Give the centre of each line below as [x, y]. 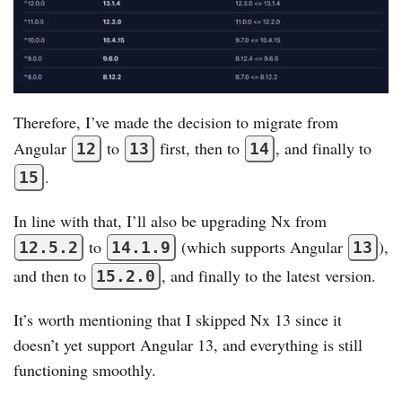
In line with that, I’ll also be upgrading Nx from [170, 220]
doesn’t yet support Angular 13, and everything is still [188, 344]
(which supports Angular [262, 246]
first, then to [200, 148]
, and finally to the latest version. [269, 275]
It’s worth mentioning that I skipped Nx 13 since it [178, 319]
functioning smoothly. [85, 369]
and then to [52, 275]
